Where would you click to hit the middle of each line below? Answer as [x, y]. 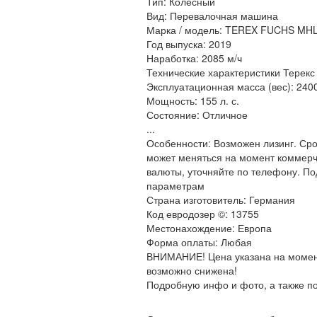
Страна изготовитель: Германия [221, 200]
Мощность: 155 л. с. [193, 100]
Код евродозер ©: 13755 [203, 214]
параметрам [175, 185]
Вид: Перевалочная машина [212, 16]
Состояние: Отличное [197, 115]
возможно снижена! [192, 270]
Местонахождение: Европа [209, 228]
